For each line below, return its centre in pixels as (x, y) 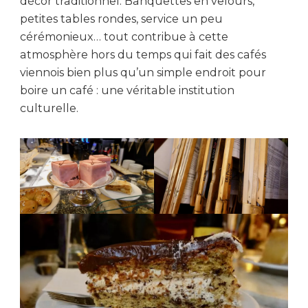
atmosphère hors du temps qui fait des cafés (143, 55)
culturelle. (49, 109)
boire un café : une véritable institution (127, 91)
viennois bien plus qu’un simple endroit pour (143, 73)
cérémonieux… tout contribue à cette (124, 37)
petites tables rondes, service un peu (121, 19)
